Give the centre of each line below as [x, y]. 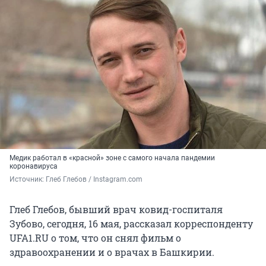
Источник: [28, 179]
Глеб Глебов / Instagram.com [94, 179]
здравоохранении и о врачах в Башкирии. [112, 252]
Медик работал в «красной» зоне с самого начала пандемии [112, 158]
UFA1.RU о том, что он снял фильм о [95, 237]
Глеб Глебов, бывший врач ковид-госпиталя [116, 209]
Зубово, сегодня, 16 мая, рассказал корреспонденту [131, 223]
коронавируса [34, 166]
